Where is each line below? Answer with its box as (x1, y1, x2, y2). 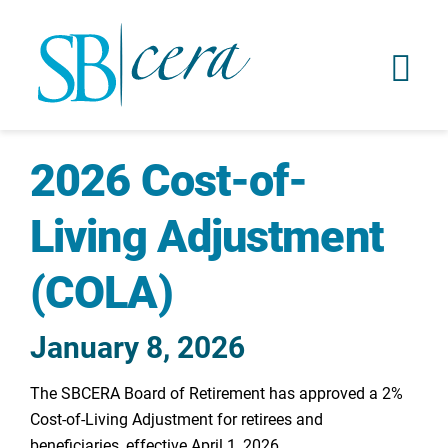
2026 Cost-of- (30, 148, 308, 208)
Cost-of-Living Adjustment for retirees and (30, 408, 323, 429)
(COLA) (30, 260, 173, 320)
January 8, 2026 (30, 326, 245, 366)
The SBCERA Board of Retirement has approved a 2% (30, 382, 403, 403)
